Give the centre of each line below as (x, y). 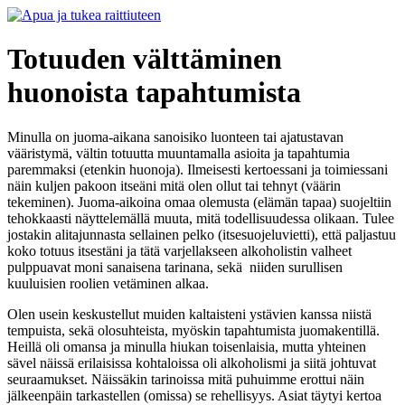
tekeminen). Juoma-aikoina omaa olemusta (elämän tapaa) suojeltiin (199, 202)
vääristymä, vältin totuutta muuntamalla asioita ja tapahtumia (179, 153)
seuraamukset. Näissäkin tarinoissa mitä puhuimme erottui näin (186, 379)
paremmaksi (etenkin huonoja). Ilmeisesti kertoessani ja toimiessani (198, 169)
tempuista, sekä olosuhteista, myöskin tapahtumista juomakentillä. (193, 330)
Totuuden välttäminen (145, 59)
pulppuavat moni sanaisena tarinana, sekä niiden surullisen (175, 267)
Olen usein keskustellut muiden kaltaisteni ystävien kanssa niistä (189, 314)
